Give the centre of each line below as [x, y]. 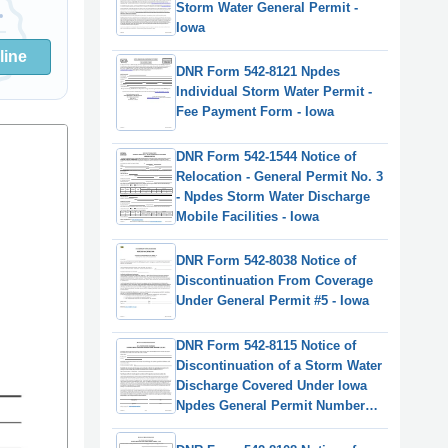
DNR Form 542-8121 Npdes [258, 72]
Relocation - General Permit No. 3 [279, 176]
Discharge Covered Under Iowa [271, 385]
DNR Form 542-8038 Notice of [266, 261]
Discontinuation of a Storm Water [279, 365]
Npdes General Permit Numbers [274, 405]
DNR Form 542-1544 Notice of [266, 156]
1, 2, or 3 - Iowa [223, 425]
